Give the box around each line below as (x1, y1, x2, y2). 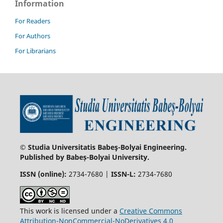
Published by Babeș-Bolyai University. (19, 152, 149, 162)
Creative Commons (119, 206, 182, 216)
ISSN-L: (111, 169, 136, 179)
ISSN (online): (19, 169, 67, 179)
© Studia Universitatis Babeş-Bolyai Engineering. (19, 142, 187, 152)
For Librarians (15, 46, 56, 56)
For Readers (15, 16, 50, 26)
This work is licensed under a (19, 206, 119, 216)
